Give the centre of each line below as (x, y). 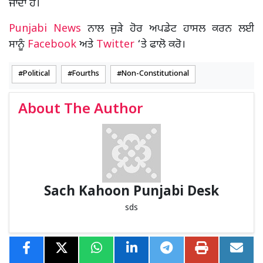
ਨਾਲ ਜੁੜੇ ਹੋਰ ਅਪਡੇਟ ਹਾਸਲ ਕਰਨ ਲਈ (168, 29)
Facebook (52, 45)
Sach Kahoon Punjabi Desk (131, 192)
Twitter (115, 45)
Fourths (86, 74)
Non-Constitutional (155, 74)
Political (36, 74)
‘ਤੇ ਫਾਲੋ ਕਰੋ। (160, 45)
